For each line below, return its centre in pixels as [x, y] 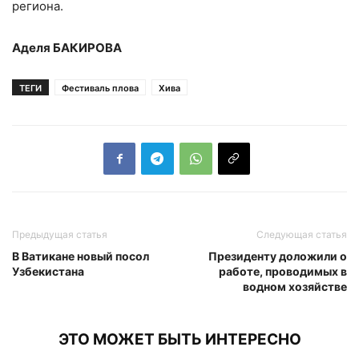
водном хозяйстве [295, 286]
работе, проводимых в [283, 271]
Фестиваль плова [100, 88]
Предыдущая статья [60, 234]
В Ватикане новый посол [81, 256]
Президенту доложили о [278, 256]
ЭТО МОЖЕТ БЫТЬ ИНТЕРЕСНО [179, 339]
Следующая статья [302, 234]
